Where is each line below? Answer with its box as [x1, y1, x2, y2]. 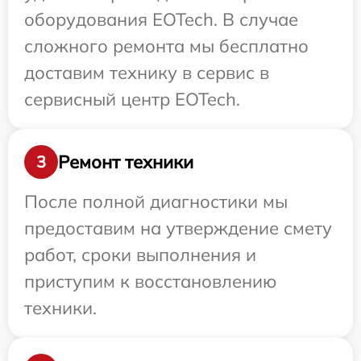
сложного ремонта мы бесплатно [24, 35, 309, 58]
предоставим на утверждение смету [24, 217, 332, 240]
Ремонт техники [58, 150, 193, 173]
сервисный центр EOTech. [24, 88, 240, 111]
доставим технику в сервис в [24, 61, 269, 85]
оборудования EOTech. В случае [24, 8, 298, 31]
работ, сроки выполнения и [24, 243, 256, 267]
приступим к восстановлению [24, 270, 276, 293]
